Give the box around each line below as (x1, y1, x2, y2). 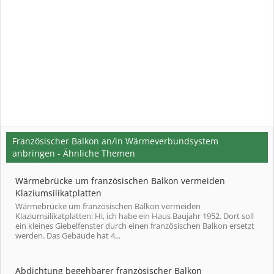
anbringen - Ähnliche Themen (12, 147, 135, 159)
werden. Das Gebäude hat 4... (15, 230, 120, 241)
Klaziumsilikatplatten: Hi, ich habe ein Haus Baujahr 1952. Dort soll (15, 210, 254, 221)
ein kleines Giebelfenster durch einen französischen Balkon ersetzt (15, 220, 254, 231)
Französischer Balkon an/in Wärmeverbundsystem (12, 135, 218, 147)
